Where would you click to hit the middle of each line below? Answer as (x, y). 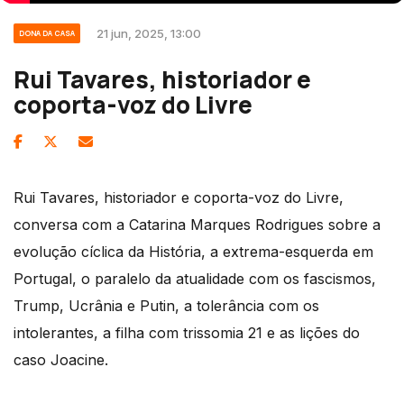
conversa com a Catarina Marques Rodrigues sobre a (197, 225)
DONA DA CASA (47, 33)
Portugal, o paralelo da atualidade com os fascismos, (195, 279)
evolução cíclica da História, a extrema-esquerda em (193, 252)
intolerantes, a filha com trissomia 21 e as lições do (187, 333)
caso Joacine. (61, 360)
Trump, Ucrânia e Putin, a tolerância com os (166, 306)
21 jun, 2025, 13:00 (149, 33)
